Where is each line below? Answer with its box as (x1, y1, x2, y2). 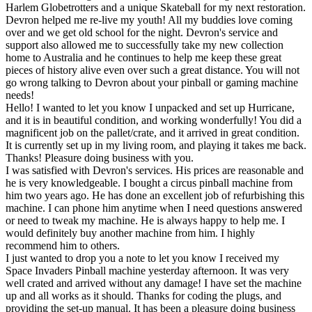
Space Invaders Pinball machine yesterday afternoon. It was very (6, 264, 289, 276)
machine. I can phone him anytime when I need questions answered (6, 201, 302, 214)
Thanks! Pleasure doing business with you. (6, 151, 194, 164)
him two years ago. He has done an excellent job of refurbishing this (6, 189, 304, 201)
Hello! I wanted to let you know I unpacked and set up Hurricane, (6, 101, 295, 114)
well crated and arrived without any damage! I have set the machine (6, 276, 302, 289)
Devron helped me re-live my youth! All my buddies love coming (6, 13, 292, 26)
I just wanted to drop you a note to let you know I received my (6, 251, 279, 264)
